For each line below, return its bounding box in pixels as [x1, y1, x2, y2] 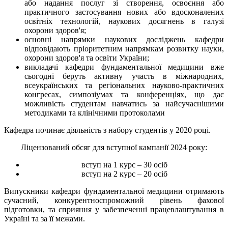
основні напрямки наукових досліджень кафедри [24, 35, 224, 44]
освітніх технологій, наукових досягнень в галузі [24, 16, 224, 25]
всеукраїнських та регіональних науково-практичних [24, 80, 224, 90]
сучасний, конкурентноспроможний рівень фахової [4, 195, 224, 205]
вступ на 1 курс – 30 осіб [81, 160, 167, 169]
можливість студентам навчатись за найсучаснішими [24, 99, 224, 108]
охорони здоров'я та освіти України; [24, 53, 149, 62]
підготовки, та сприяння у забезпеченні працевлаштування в [4, 205, 224, 214]
